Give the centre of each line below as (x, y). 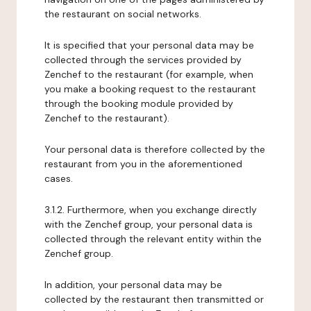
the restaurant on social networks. (123, 14)
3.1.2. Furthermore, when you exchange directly (151, 210)
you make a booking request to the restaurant (150, 89)
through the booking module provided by (139, 103)
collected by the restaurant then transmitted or (154, 299)
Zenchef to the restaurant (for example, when (149, 74)
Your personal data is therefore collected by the (155, 149)
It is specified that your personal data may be (149, 45)
